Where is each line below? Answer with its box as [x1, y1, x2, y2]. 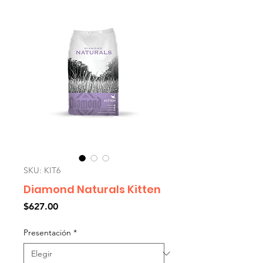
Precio [58, 200, 85, 211]
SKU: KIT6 [23, 164, 60, 176]
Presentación [23, 227, 71, 238]
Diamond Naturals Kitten [23, 181, 161, 197]
